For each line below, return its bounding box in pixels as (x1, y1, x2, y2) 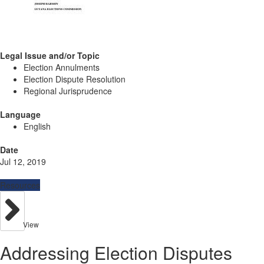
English (24, 120, 51, 132)
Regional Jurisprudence (24, 85, 112, 97)
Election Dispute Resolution (24, 73, 126, 85)
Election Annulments (24, 61, 100, 73)
